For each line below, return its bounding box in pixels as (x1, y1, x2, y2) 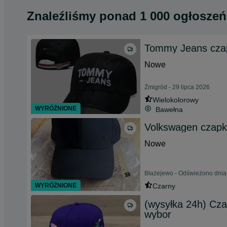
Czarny (153, 182, 175, 190)
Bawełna (156, 105, 183, 113)
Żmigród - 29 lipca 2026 (144, 84, 210, 91)
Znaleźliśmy (27, 9, 99, 23)
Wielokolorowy (153, 96, 199, 104)
